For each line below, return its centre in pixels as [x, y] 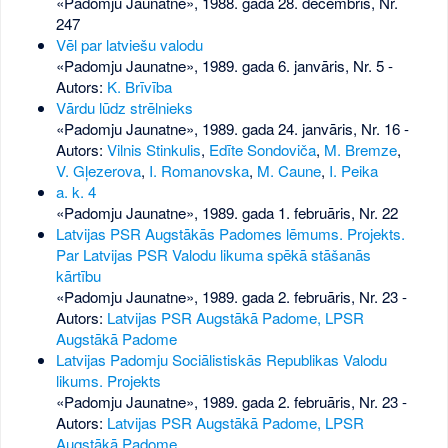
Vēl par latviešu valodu [129, 45]
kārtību [78, 276]
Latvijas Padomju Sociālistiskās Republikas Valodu [221, 360]
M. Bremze [360, 150]
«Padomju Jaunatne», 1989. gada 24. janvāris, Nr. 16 [227, 129]
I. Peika [353, 171]
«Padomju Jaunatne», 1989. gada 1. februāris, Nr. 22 [226, 213]
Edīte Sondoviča [262, 150]
